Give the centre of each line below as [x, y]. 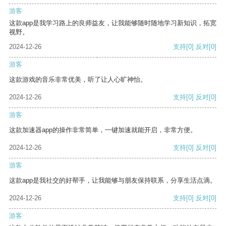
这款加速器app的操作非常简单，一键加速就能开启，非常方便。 [103, 130]
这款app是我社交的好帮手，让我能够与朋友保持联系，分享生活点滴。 [113, 181]
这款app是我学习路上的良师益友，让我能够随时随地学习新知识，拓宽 [113, 23]
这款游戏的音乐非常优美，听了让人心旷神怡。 [78, 80]
